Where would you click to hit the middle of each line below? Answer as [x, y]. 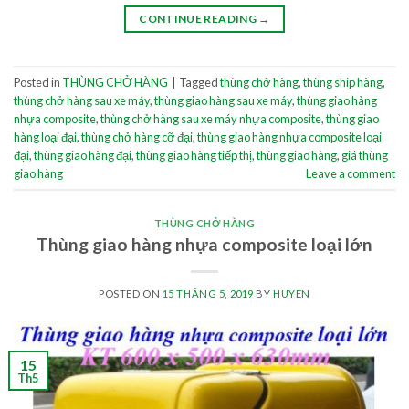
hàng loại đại [45, 136]
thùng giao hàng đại [83, 155]
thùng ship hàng [343, 82]
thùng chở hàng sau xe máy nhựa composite [211, 118]
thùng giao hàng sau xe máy [223, 100]
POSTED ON [131, 294]
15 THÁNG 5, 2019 [208, 294]
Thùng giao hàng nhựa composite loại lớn [204, 244]
